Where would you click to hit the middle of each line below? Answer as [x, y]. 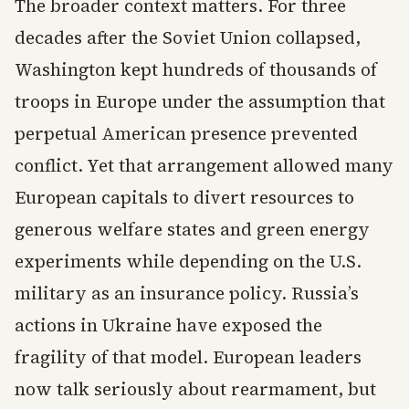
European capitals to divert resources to [184, 197]
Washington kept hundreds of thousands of [196, 69]
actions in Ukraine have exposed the [168, 325]
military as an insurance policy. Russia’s [187, 293]
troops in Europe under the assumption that [200, 101]
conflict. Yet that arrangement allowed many [204, 165]
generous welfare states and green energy [192, 229]
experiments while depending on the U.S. [188, 261]
